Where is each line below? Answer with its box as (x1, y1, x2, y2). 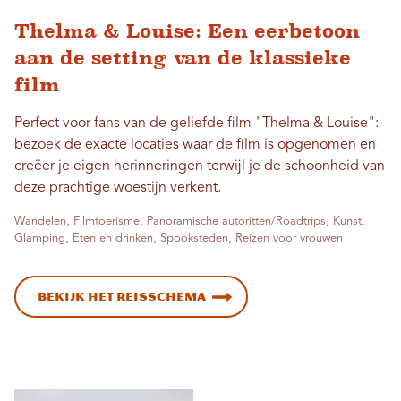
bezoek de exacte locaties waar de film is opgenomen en (14, 137, 376, 152)
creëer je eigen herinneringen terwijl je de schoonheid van (14, 158, 385, 174)
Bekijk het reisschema (38, 289, 206, 303)
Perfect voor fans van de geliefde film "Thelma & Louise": (14, 115, 379, 131)
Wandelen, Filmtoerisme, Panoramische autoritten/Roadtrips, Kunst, (14, 215, 365, 227)
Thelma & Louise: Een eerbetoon (14, 19, 360, 42)
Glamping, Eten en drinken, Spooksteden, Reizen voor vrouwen (14, 232, 343, 244)
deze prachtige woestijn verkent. (14, 180, 221, 195)
